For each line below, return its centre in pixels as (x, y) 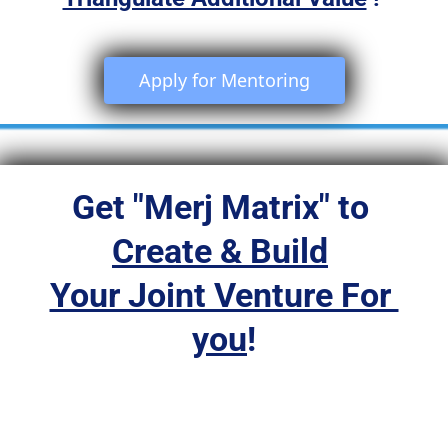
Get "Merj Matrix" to (224, 207)
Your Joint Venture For (224, 295)
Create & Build (220, 251)
